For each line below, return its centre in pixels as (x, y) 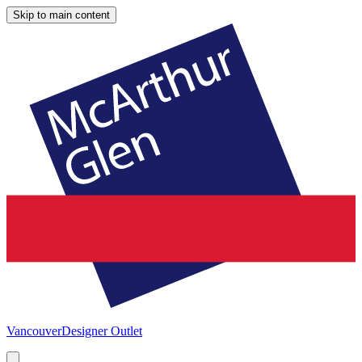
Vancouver (34, 330)
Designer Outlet (102, 330)
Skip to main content (61, 15)
